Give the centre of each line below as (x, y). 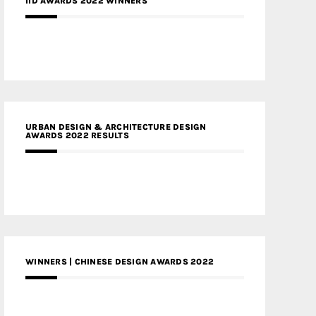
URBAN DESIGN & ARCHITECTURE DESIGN (116, 127)
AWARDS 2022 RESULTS (77, 135)
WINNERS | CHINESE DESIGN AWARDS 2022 (120, 262)
